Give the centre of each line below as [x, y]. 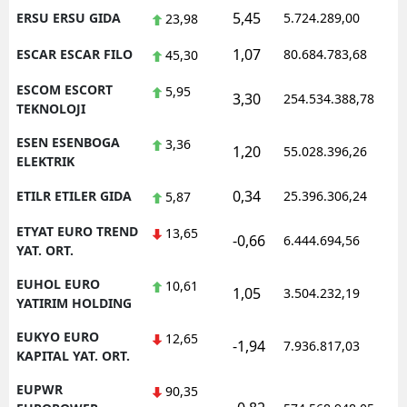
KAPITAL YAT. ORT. [73, 355]
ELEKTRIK [45, 161]
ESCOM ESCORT [65, 89]
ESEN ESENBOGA [68, 142]
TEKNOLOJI [51, 108]
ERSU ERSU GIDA [69, 17]
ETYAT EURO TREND [77, 231]
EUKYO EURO [58, 336]
